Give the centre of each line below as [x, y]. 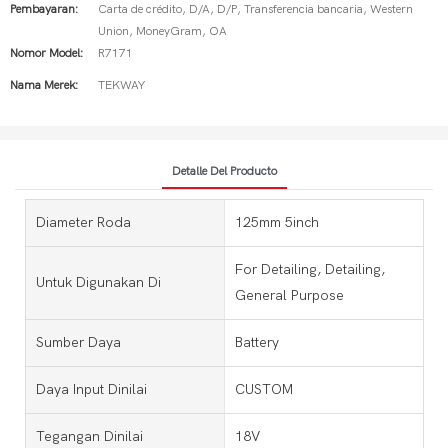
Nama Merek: [44, 85]
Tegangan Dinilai [89, 436]
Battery [256, 342]
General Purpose [289, 295]
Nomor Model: [46, 53]
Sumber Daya [78, 342]
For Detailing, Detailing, [309, 269]
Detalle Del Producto [224, 170]
